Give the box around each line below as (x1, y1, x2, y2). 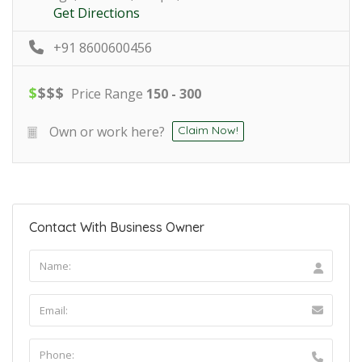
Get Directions (53, 3, 140, 22)
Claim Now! (178, 122, 238, 137)
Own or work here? (49, 122, 165, 141)
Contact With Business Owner (29, 218, 204, 235)
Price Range (68, 84, 146, 103)
